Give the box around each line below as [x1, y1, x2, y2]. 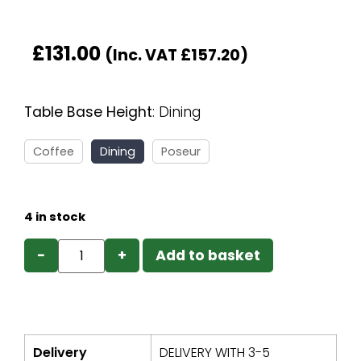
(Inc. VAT [105, 44, 180, 67]
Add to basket [156, 245, 261, 265]
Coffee [33, 143, 74, 160]
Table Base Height [24, 102, 152, 122]
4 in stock [24, 208, 85, 225]
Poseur [161, 143, 201, 160]
